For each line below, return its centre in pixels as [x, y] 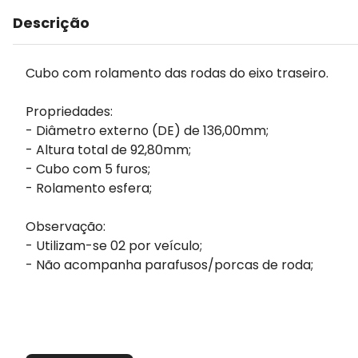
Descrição [51, 23]
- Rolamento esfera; [89, 188]
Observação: [66, 227]
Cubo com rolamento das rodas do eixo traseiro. [177, 73]
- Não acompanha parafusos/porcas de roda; [169, 265]
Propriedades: [69, 111]
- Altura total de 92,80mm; [108, 150]
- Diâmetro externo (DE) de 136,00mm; [147, 131]
